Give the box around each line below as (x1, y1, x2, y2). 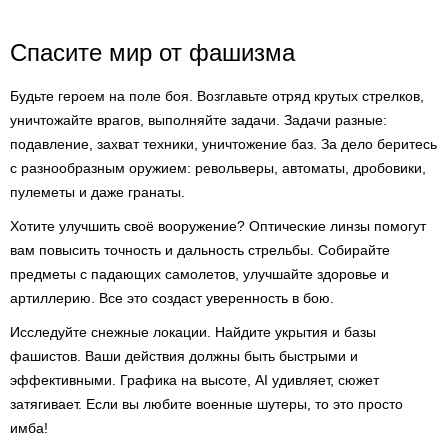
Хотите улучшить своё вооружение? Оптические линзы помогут (10, 218, 426, 234)
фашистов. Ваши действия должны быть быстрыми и (10, 348, 358, 364)
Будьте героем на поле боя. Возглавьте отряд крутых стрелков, (10, 88, 424, 104)
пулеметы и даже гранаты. (10, 184, 185, 200)
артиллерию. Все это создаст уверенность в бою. (10, 290, 334, 306)
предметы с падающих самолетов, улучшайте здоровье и (10, 266, 389, 282)
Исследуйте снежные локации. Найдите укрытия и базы (10, 324, 376, 340)
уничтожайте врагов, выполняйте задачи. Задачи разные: (10, 112, 387, 128)
